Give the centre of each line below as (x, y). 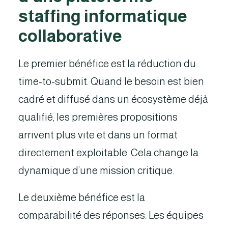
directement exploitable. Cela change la (108, 153)
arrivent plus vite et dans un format (98, 135)
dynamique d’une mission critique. (96, 170)
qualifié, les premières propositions (98, 117)
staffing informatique (103, 16)
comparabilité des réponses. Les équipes (111, 215)
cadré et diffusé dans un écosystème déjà (113, 99)
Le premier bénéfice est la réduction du (107, 64)
